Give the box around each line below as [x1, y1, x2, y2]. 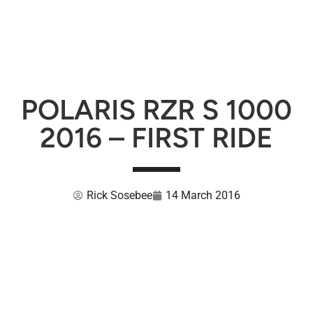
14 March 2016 [165, 189, 240, 202]
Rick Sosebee [86, 189, 152, 202]
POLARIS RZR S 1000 [21, 93, 292, 126]
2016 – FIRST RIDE [40, 121, 273, 154]
